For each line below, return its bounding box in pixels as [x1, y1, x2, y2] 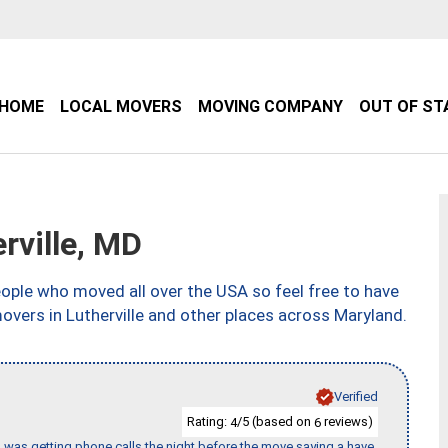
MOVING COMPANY [198, 97, 343, 116]
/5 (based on [237, 413, 314, 429]
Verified [334, 388, 378, 404]
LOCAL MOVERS [60, 97, 182, 116]
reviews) [321, 413, 373, 429]
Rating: [187, 413, 230, 429]
